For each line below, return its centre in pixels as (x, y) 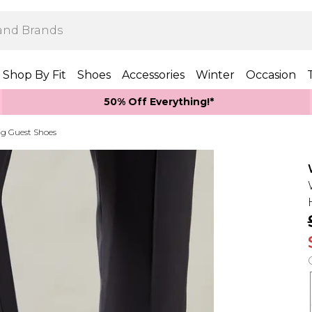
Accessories (153, 75)
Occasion (271, 75)
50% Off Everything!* (159, 102)
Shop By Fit (34, 75)
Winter (215, 75)
